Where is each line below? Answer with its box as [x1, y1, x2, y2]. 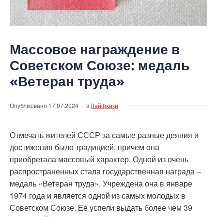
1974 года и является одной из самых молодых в [10, 190, 186, 201]
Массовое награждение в [10, 40, 180, 59]
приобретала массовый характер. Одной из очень [10, 154, 188, 165]
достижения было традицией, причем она [10, 141, 159, 153]
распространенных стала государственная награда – [10, 166, 201, 177]
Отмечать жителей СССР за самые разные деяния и [10, 129, 199, 141]
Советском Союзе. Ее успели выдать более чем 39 [10, 202, 192, 214]
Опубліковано [10, 101, 48, 110]
